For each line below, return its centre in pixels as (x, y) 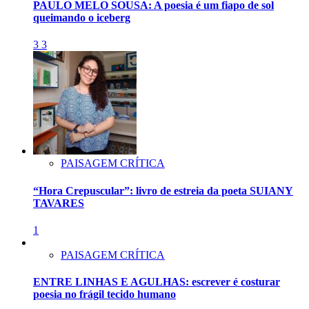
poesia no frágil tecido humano (104, 295)
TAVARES (59, 203)
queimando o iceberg (82, 18)
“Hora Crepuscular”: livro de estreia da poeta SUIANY (163, 190)
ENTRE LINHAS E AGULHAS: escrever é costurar (157, 282)
